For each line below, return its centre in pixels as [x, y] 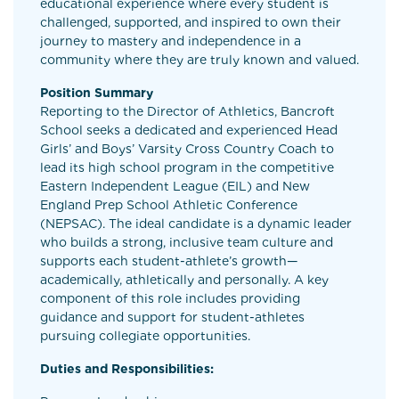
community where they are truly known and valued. [199, 60]
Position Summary [97, 93]
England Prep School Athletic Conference [169, 205]
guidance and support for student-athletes [172, 317]
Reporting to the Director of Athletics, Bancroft [187, 111]
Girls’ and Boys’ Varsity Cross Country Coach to [187, 149]
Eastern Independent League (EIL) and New [175, 186]
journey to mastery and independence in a [171, 41]
